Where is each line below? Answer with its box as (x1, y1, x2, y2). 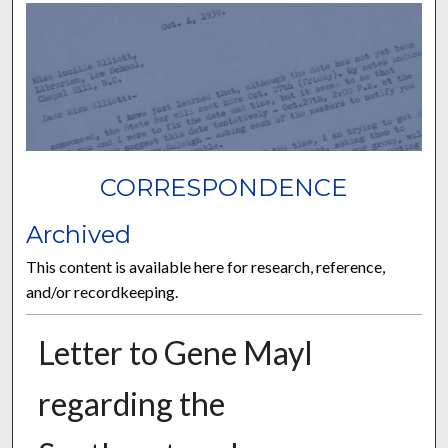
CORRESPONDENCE (100, 173, 348, 203)
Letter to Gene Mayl (37, 332, 313, 372)
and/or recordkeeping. (26, 281, 179, 301)
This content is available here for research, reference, (26, 256, 386, 276)
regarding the (37, 383, 225, 423)
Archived (26, 219, 132, 249)
